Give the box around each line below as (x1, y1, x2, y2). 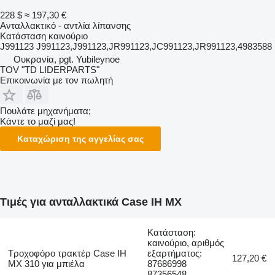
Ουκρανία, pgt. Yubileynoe (14, 53, 120, 64)
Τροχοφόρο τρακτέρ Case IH (7, 247, 126, 258)
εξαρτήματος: (147, 247, 203, 258)
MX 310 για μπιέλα (7, 258, 85, 269)
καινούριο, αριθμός (147, 237, 225, 248)
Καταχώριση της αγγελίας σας (17, 133, 144, 144)
